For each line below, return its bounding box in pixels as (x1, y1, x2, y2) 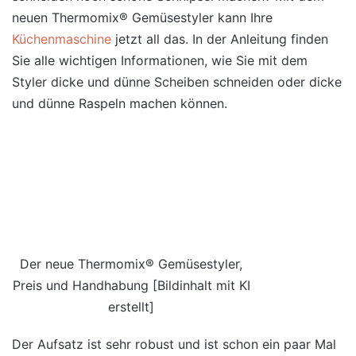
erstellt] (108, 299, 154, 315)
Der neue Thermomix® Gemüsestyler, (20, 256, 242, 272)
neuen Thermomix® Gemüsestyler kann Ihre (12, 10, 273, 25)
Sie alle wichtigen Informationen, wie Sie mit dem (12, 52, 308, 68)
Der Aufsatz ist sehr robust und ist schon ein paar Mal (12, 336, 336, 352)
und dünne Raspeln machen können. (12, 95, 227, 111)
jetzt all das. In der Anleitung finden (111, 31, 328, 47)
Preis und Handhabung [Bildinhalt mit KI (12, 277, 250, 293)
